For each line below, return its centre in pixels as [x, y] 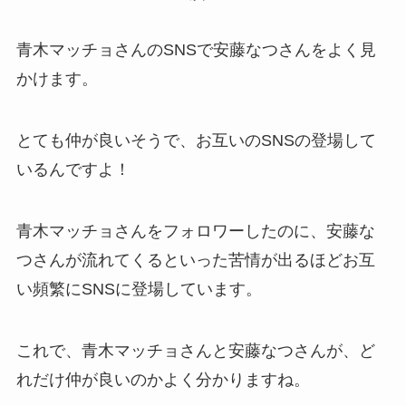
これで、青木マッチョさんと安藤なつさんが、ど [195, 350]
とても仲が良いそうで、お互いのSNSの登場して [196, 141]
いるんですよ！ [73, 170]
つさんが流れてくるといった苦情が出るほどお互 [195, 261]
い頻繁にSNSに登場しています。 [139, 290]
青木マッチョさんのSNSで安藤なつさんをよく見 [196, 50]
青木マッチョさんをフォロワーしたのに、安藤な [195, 232]
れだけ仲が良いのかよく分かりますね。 [163, 379]
